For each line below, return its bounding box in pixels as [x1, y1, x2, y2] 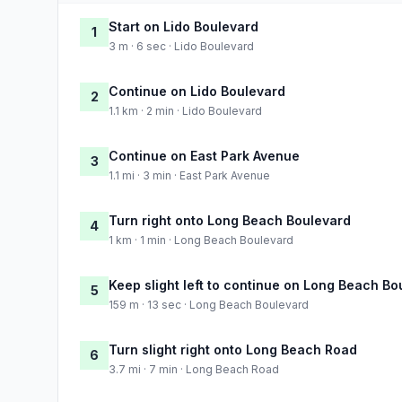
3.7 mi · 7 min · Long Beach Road [109, 362, 279, 376]
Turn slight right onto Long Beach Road [109, 341, 357, 357]
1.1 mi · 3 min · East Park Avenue [109, 168, 270, 182]
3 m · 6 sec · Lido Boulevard [109, 39, 254, 53]
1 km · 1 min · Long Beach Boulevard [109, 232, 293, 247]
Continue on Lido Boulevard [109, 83, 285, 99]
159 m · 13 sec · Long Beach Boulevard [109, 297, 309, 311]
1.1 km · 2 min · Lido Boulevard [109, 103, 262, 118]
